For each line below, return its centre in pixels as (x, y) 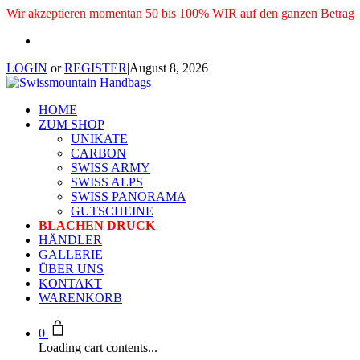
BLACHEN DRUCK (97, 225)
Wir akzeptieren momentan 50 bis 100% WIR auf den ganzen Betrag (180, 13)
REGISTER (96, 68)
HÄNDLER (70, 240)
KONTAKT (70, 283)
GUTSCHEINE (112, 211)
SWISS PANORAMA (129, 196)
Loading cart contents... (98, 348)
